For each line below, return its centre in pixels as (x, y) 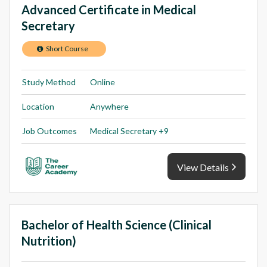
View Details (203, 167)
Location (38, 106)
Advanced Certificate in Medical (109, 9)
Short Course (67, 48)
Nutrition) (49, 241)
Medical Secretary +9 (129, 131)
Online (103, 82)
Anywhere (109, 106)
